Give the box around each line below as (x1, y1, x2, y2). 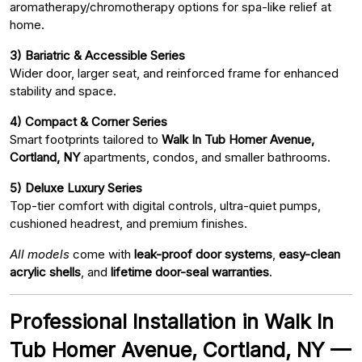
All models (10, 246, 69, 262)
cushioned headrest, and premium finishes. (10, 215, 247, 231)
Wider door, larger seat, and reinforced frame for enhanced (10, 65, 339, 81)
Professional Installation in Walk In (10, 309, 334, 334)
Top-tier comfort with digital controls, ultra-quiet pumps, (10, 197, 321, 213)
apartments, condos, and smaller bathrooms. (80, 149, 330, 165)
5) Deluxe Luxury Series (10, 179, 142, 196)
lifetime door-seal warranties (111, 263, 269, 280)
